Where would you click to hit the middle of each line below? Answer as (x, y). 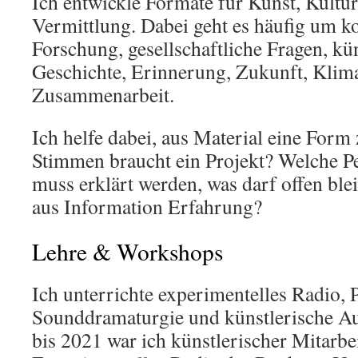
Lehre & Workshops (127, 251)
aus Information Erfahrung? (147, 206)
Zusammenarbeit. (103, 94)
